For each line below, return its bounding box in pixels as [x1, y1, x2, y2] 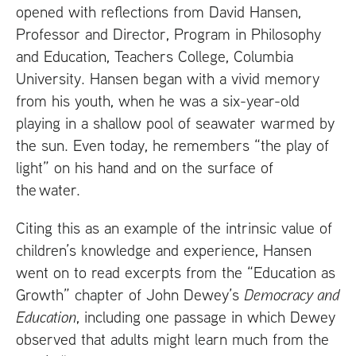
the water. [16, 180, 80, 200]
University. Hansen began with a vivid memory [16, 68, 319, 89]
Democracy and [244, 284, 339, 305]
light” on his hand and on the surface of [16, 157, 273, 178]
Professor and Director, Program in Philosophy [16, 24, 321, 44]
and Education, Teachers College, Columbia [16, 46, 293, 67]
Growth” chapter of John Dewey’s [16, 284, 244, 305]
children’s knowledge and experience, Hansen [16, 240, 311, 261]
